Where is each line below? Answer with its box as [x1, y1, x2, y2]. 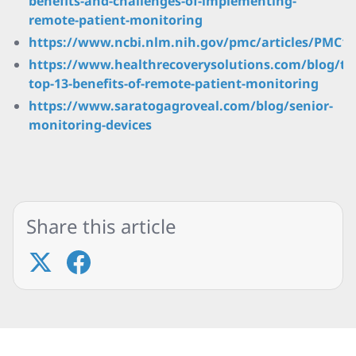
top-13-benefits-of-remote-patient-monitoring [29, 75, 319, 92]
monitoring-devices [29, 116, 152, 133]
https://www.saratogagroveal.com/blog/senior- [29, 97, 333, 114]
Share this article [26, 213, 176, 239]
